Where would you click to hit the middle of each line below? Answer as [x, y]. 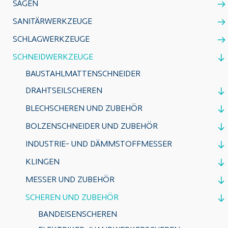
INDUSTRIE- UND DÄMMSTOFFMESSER [99, 145]
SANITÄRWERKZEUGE [52, 22]
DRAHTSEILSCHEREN [64, 91]
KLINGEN [42, 162]
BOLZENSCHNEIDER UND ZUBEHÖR [92, 127]
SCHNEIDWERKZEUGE [53, 58]
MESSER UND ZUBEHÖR [70, 180]
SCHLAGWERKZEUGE [51, 40]
